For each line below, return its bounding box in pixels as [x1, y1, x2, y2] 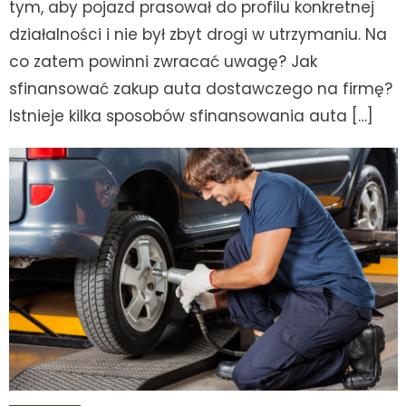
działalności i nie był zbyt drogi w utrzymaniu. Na [9, 24, 388, 46]
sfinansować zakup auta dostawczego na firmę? [9, 78, 393, 101]
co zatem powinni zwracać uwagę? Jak [9, 51, 318, 73]
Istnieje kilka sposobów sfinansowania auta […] [9, 105, 374, 128]
